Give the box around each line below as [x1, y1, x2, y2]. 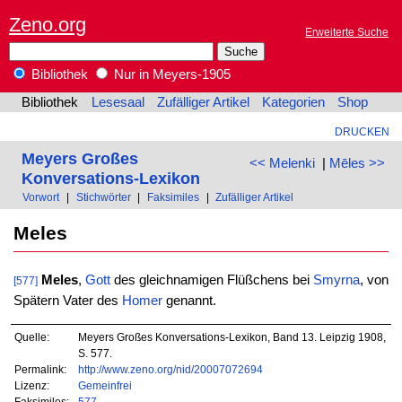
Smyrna [312, 273, 360, 288]
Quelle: [14, 330, 50, 343]
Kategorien [262, 95, 326, 110]
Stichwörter [75, 191, 131, 204]
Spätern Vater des [13, 293, 122, 309]
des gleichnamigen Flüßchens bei [109, 273, 313, 288]
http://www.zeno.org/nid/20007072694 [77, 363, 263, 375]
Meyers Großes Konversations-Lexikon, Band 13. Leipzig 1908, [77, 330, 386, 343]
